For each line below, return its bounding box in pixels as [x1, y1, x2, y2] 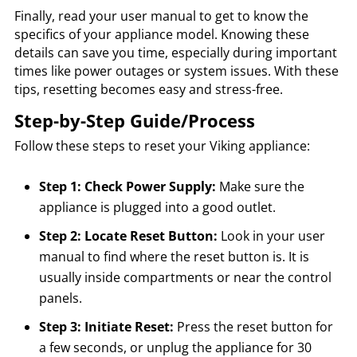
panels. [38, 288, 82, 307]
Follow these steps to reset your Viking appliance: [14, 136, 310, 155]
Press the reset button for [173, 317, 333, 335]
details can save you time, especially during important [14, 43, 337, 61]
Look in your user [217, 226, 325, 245]
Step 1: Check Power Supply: [38, 177, 216, 195]
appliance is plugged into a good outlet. [38, 198, 276, 216]
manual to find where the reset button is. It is [38, 247, 309, 265]
